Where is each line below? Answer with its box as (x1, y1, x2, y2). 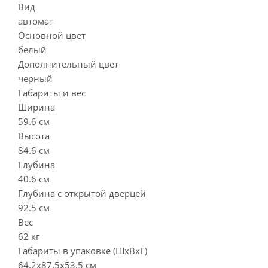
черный (18, 72, 53, 84)
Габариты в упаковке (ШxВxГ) (18, 245, 147, 257)
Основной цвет (18, 29, 86, 41)
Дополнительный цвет (18, 58, 118, 70)
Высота (18, 130, 50, 142)
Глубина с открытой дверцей (18, 187, 146, 199)
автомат (18, 15, 53, 27)
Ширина (18, 101, 55, 113)
